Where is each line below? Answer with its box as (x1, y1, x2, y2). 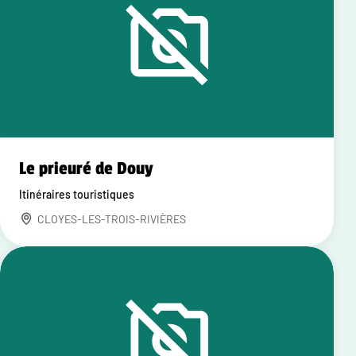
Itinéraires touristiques (19, 188, 134, 202)
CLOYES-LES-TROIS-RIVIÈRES (37, 212, 186, 226)
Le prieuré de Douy (19, 158, 153, 180)
